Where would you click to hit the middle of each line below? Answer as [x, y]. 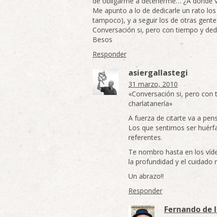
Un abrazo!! [146, 176]
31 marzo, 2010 [153, 84]
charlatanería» [150, 103]
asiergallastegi [158, 73]
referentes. [145, 137]
